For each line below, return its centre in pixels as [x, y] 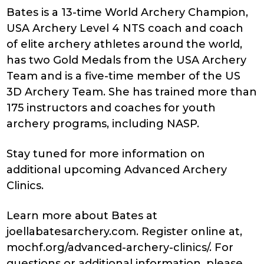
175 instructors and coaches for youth [111, 108]
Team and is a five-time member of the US [124, 76]
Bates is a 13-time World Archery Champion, [128, 13]
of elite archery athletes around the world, [125, 44]
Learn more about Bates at [82, 216]
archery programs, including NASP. [103, 124]
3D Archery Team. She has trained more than [132, 92]
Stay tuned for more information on [106, 154]
